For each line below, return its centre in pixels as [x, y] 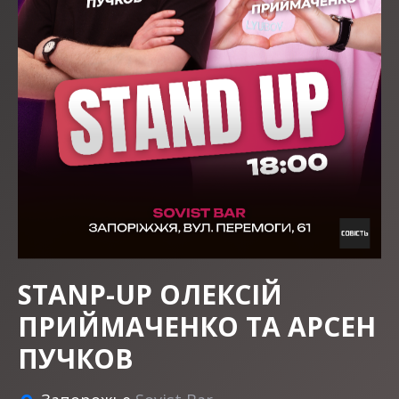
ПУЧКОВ [76, 359]
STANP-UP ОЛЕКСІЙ [150, 295]
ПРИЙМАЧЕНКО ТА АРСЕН [197, 327]
